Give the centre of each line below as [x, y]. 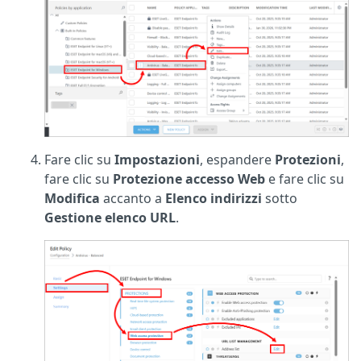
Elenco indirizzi [214, 199]
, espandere [237, 160]
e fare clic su [305, 179]
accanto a [134, 199]
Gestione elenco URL [110, 218]
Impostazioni [157, 160]
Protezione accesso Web [189, 179]
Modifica [74, 199]
